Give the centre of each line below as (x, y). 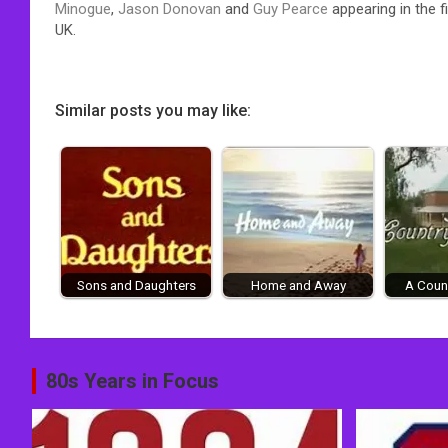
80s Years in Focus (132, 380)
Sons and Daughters (136, 284)
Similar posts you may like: (153, 110)
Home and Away (298, 284)
